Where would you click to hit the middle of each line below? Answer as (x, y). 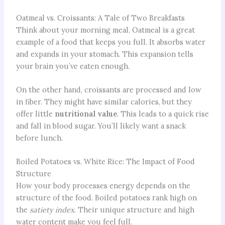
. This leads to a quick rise (163, 114)
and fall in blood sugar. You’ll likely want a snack (101, 126)
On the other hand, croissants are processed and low (108, 90)
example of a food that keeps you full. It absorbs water (110, 42)
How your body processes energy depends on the (103, 186)
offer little (35, 114)
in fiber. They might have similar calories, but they (104, 102)
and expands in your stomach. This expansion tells (104, 54)
